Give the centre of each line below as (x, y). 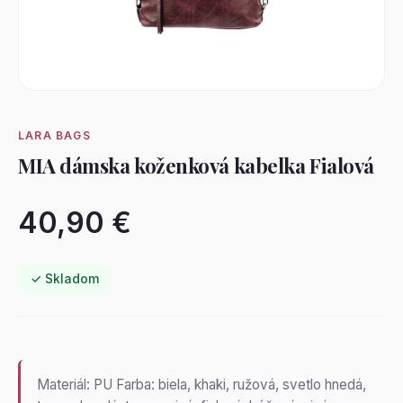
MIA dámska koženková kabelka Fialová (196, 166)
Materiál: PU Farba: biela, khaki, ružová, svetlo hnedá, (201, 385)
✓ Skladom (65, 278)
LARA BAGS (54, 135)
